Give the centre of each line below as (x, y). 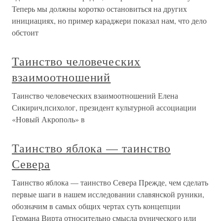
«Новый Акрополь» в (48, 119)
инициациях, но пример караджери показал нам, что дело (109, 20)
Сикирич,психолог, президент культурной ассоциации (104, 107)
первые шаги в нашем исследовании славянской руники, (108, 194)
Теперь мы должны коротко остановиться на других (99, 9)
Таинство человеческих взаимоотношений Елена (95, 95)
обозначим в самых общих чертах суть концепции (96, 206)
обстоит (25, 32)
